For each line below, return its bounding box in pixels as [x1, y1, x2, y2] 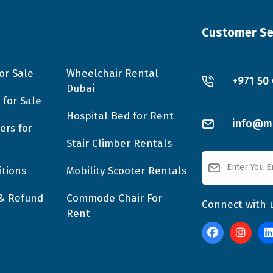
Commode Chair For [66, 192, 163, 205]
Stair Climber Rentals [66, 137, 172, 151]
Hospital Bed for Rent [66, 110, 174, 123]
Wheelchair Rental [66, 67, 159, 80]
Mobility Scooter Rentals [66, 165, 187, 178]
